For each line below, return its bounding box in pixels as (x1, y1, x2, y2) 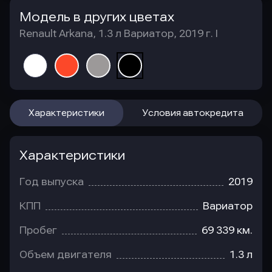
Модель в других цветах (19, 10, 174, 25)
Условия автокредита (142, 108, 243, 118)
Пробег (19, 225, 57, 237)
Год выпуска (19, 176, 84, 188)
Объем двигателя (19, 249, 112, 261)
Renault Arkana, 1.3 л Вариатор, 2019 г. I (19, 28, 218, 40)
